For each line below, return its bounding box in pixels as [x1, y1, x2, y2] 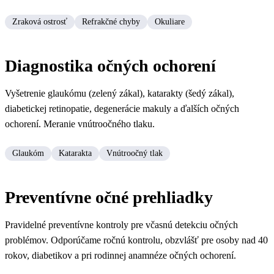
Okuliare [155, 17, 185, 27]
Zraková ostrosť [12, 17, 67, 27]
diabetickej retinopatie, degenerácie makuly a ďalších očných [5, 103, 239, 114]
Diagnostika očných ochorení [5, 56, 216, 76]
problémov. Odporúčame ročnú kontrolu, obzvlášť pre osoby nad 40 [5, 235, 268, 246]
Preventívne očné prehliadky [5, 188, 213, 207]
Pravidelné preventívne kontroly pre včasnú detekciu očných [5, 220, 238, 231]
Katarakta [59, 149, 92, 158]
